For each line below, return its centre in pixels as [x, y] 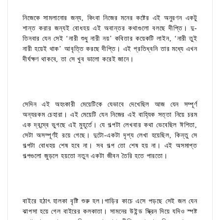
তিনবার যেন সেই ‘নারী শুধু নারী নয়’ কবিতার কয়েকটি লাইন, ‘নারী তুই [110, 39]
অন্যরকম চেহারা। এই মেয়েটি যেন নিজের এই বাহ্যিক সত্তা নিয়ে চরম [110, 115]
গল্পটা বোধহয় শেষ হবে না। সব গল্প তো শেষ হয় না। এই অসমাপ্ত [110, 146]
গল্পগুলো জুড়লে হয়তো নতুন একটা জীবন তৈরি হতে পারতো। [95, 156]
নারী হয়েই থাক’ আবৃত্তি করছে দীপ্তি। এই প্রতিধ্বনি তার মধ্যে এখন [110, 49]
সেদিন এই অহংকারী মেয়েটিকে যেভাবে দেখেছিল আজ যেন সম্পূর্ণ [110, 105]
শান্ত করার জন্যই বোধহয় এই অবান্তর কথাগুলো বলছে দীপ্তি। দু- [110, 28]
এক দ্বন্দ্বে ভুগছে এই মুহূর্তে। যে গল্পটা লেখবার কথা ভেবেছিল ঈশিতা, [110, 125]
